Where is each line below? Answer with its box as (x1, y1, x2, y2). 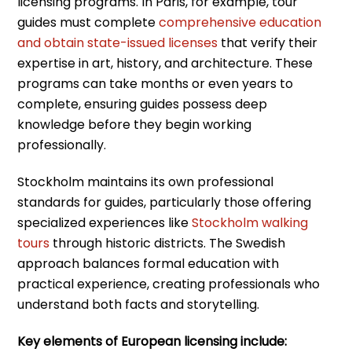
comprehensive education (159, 13, 322, 31)
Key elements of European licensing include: (17, 332, 288, 350)
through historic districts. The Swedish (49, 233, 286, 252)
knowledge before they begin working (17, 115, 252, 134)
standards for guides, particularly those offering (17, 192, 312, 211)
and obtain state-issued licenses (17, 33, 218, 52)
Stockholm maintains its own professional (17, 172, 274, 191)
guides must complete (17, 13, 159, 31)
